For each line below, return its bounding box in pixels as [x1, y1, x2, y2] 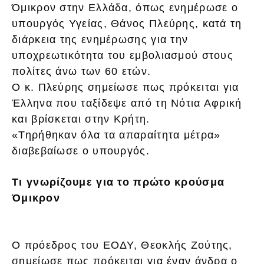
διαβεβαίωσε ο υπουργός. [12, 145, 150, 157]
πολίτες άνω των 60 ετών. [12, 65, 151, 78]
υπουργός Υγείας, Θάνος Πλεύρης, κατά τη [12, 18, 242, 30]
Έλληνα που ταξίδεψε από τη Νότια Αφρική [12, 97, 242, 110]
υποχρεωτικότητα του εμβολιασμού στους [12, 49, 234, 62]
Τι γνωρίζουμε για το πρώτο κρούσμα [12, 176, 225, 189]
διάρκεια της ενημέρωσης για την [12, 34, 189, 46]
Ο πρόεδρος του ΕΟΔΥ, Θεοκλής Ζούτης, [12, 239, 233, 252]
